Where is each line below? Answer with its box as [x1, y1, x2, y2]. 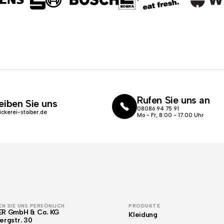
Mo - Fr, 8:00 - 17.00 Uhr [137, 112, 203, 118]
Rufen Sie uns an [137, 94, 210, 106]
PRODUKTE [128, 202, 160, 209]
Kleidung [128, 210, 157, 219]
